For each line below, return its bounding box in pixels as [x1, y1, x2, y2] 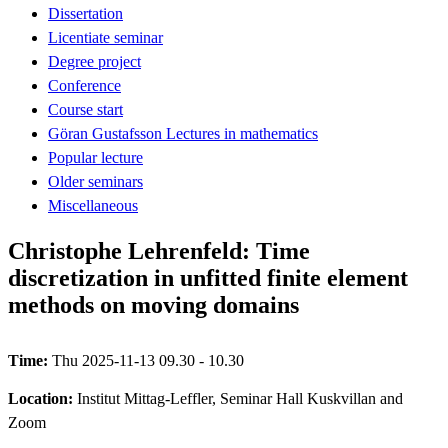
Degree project [48, 52, 141, 70]
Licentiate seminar [48, 28, 163, 46]
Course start [48, 100, 123, 118]
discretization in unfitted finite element [8, 264, 408, 291]
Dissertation [48, 4, 123, 22]
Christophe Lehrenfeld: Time [8, 237, 310, 264]
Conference [48, 76, 121, 94]
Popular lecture [48, 148, 143, 166]
